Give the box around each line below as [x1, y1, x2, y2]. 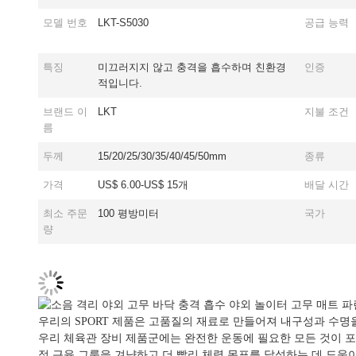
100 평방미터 [98, 207, 159, 219]
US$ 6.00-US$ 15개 [98, 179, 188, 191]
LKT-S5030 [98, 17, 149, 29]
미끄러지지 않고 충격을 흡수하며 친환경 [98, 61, 286, 73]
